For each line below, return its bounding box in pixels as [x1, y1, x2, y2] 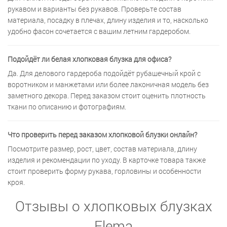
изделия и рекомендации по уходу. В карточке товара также [8, 155, 206, 165]
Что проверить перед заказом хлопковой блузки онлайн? [8, 130, 197, 140]
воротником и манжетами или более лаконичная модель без [8, 80, 209, 90]
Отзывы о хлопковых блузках [15, 197, 212, 216]
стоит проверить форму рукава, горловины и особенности [8, 166, 201, 176]
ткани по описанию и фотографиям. [8, 102, 126, 112]
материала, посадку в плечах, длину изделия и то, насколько [8, 15, 208, 25]
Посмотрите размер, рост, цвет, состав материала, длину [8, 144, 197, 154]
